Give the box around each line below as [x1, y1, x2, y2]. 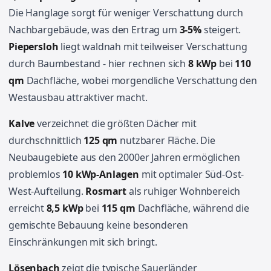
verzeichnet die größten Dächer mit [34, 117, 197, 130]
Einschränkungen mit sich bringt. [8, 235, 157, 249]
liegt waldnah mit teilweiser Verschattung [58, 40, 247, 53]
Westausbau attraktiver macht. [8, 91, 148, 104]
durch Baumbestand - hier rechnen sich [8, 57, 188, 70]
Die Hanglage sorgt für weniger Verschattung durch [8, 6, 244, 19]
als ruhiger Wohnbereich [126, 184, 241, 198]
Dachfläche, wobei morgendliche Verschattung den [24, 74, 258, 87]
